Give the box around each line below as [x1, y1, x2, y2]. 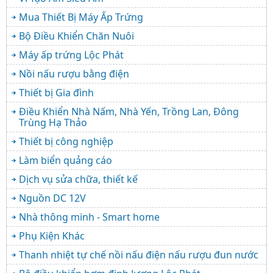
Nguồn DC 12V [19, 191, 86, 205]
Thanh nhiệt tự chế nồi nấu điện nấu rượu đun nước [19, 247, 258, 261]
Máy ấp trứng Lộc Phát [19, 48, 124, 62]
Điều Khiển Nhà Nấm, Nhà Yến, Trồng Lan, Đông [19, 104, 239, 118]
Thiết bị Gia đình [19, 85, 94, 99]
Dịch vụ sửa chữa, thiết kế [19, 172, 138, 186]
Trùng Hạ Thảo [19, 115, 87, 129]
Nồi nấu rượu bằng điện [19, 66, 129, 80]
